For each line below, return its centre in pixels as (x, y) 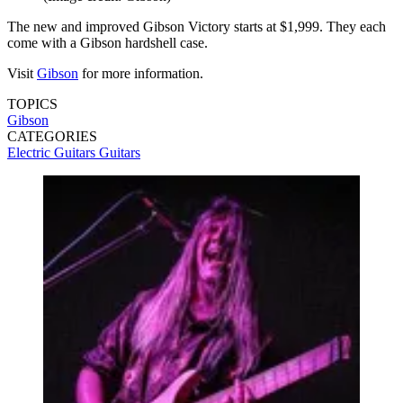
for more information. (141, 73)
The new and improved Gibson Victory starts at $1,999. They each (197, 26)
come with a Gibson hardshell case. (107, 42)
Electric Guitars (53, 152)
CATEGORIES (52, 136)
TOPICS (32, 103)
